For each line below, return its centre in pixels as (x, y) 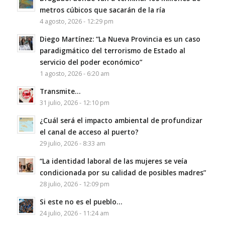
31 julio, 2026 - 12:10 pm (74, 103)
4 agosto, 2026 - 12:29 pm (76, 21)
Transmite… (60, 91)
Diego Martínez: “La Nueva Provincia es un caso (120, 39)
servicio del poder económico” (91, 62)
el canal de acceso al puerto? (89, 132)
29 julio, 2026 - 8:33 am (72, 143)
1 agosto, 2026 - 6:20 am (74, 74)
